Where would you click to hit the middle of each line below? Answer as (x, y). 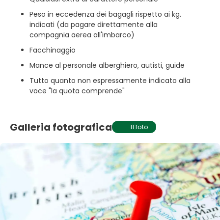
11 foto (139, 127)
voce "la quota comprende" (77, 91)
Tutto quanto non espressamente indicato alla (110, 81)
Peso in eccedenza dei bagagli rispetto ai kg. (105, 14)
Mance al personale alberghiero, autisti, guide (107, 65)
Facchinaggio (53, 50)
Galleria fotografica (61, 127)
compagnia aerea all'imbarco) (82, 35)
